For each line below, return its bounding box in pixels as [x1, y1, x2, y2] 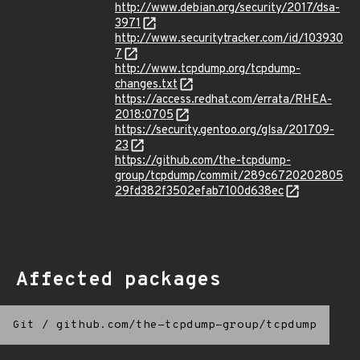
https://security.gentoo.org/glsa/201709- [115, 123, 334, 138]
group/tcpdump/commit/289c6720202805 [115, 169, 343, 184]
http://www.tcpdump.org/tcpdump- [115, 62, 301, 77]
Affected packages [16, 268, 221, 292]
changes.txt [115, 77, 178, 92]
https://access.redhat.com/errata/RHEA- [115, 92, 332, 108]
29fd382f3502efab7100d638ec [115, 184, 284, 199]
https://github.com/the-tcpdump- [115, 153, 291, 169]
